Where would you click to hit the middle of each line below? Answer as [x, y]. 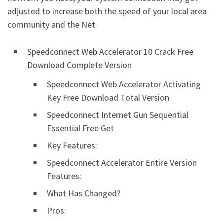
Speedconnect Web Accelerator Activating [124, 84]
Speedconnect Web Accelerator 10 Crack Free [110, 52]
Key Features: [72, 146]
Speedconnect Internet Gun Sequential [118, 115]
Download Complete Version [79, 65]
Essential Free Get [80, 128]
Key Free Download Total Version [108, 98]
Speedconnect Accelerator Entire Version [122, 163]
